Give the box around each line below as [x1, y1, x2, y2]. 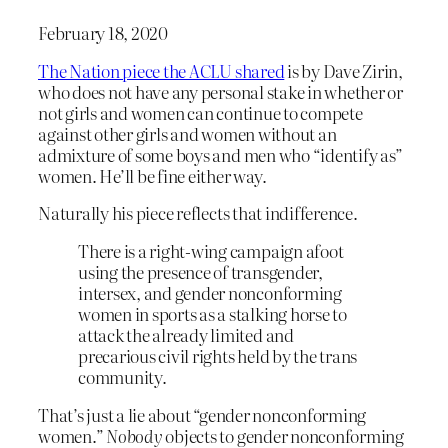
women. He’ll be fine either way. [38, 162, 267, 188]
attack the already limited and [78, 322, 294, 348]
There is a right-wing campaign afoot [78, 238, 344, 264]
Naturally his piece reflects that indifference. [38, 200, 358, 226]
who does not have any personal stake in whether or [38, 78, 404, 104]
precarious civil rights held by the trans [78, 343, 358, 369]
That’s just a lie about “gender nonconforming [38, 401, 367, 427]
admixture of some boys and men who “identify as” [38, 141, 403, 167]
